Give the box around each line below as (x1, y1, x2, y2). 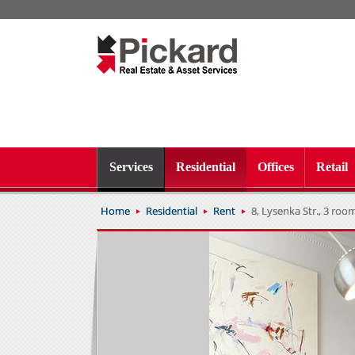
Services (109, 160, 153, 174)
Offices (258, 160, 294, 174)
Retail (316, 160, 348, 174)
